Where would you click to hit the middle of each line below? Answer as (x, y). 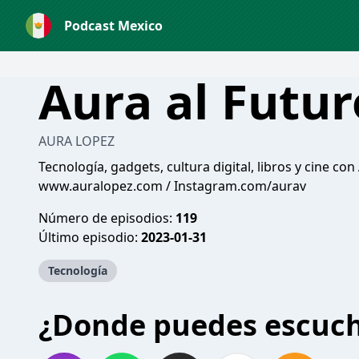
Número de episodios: (107, 218)
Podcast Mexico (113, 26)
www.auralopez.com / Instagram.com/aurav (172, 186)
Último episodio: (90, 237)
